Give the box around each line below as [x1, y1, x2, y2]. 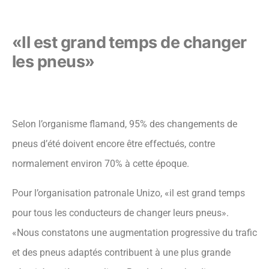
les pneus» [12, 52, 95, 72]
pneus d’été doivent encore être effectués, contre [12, 138, 215, 150]
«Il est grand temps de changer [12, 32, 247, 53]
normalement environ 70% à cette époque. [12, 158, 189, 170]
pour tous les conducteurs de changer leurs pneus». [12, 207, 229, 219]
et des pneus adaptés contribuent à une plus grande [12, 247, 231, 259]
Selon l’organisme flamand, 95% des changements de [12, 118, 237, 130]
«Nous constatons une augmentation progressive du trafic [12, 227, 257, 239]
